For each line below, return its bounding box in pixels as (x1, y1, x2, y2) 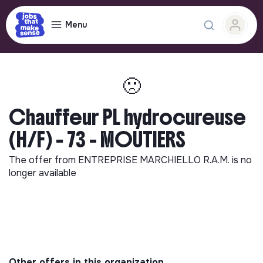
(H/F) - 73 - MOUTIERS (9, 126, 186, 153)
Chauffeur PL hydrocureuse (9, 104, 246, 131)
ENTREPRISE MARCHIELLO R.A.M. (78, 154, 232, 166)
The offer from (9, 154, 78, 166)
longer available (9, 167, 76, 179)
